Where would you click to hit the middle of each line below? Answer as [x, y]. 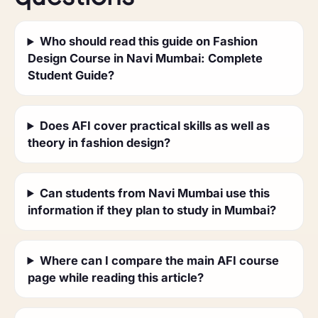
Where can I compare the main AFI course [160, 260]
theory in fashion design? [99, 143]
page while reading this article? [115, 277]
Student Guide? [71, 76]
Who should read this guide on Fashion [149, 42]
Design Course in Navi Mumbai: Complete [145, 59]
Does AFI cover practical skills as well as [155, 126]
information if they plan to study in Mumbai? [152, 210]
